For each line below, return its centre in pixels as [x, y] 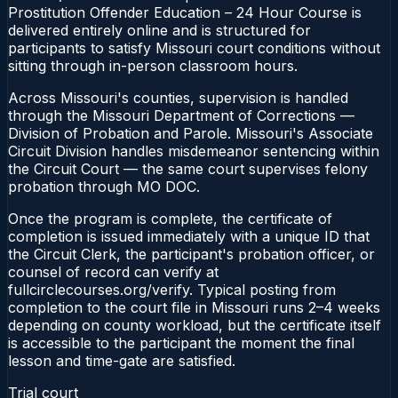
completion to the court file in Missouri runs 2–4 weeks [194, 307]
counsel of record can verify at [113, 271]
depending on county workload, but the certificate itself [195, 325]
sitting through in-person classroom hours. [153, 65]
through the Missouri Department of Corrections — [181, 115]
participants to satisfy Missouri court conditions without [194, 48]
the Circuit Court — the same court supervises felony [188, 168]
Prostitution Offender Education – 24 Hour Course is [185, 12]
